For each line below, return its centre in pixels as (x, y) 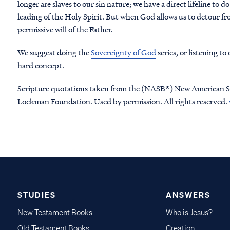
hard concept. (41, 65)
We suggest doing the (54, 52)
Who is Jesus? (189, 212)
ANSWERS (188, 194)
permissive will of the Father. (66, 29)
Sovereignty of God (123, 52)
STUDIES (37, 194)
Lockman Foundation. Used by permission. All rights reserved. (123, 101)
